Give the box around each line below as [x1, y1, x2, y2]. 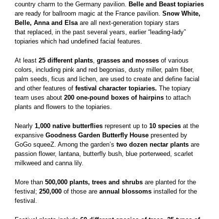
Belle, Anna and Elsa [15, 19, 78, 26]
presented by [149, 131, 187, 139]
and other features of [15, 84, 75, 92]
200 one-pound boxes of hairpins [64, 93, 164, 101]
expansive [15, 131, 45, 139]
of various [159, 56, 189, 64]
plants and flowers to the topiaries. [15, 103, 112, 110]
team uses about [15, 93, 64, 101]
